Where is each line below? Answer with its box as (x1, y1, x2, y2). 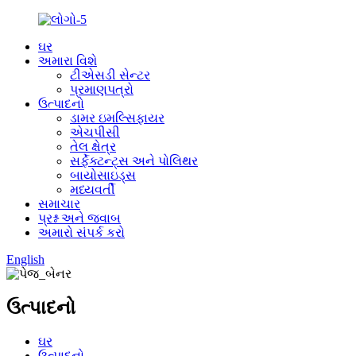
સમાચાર (38, 197, 80, 211)
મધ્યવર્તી (70, 183, 115, 196)
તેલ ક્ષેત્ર (70, 140, 116, 153)
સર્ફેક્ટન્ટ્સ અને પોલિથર (70, 154, 198, 168)
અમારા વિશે (38, 54, 97, 68)
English (6, 253, 44, 266)
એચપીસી (70, 126, 120, 139)
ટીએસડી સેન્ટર (70, 68, 150, 82)
